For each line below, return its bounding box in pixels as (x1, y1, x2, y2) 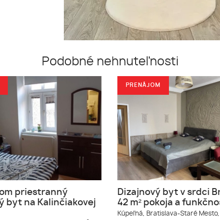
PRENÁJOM (126, 82, 161, 88)
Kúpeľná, (117, 210, 145, 217)
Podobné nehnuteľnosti (41, 56, 179, 68)
